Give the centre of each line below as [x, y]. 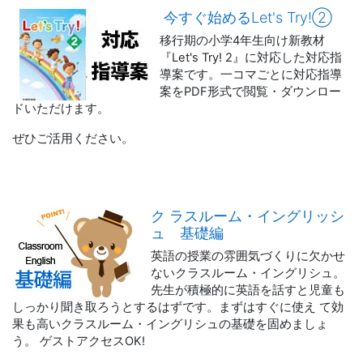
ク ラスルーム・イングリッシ [248, 216]
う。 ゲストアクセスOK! [79, 341]
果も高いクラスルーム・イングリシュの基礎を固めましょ [170, 324]
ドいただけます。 [61, 109]
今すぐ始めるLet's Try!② [248, 17]
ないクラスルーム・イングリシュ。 [248, 273]
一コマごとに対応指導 [281, 75]
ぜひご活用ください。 [73, 139]
